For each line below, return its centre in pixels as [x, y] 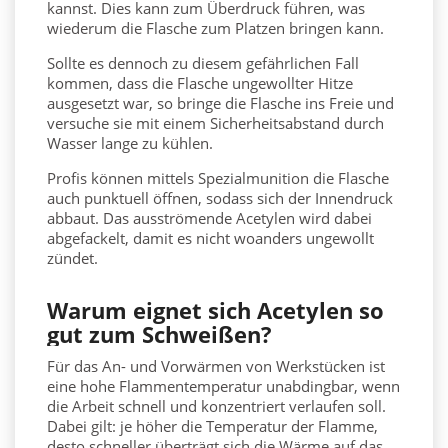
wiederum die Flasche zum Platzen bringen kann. [215, 28]
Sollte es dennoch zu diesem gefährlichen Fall [203, 63]
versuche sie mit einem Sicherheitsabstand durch [215, 123]
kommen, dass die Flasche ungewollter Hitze [200, 83]
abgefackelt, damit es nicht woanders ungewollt [210, 238]
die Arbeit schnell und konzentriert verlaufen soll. [216, 406]
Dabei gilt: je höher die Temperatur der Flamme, [212, 426]
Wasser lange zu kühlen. [130, 143]
